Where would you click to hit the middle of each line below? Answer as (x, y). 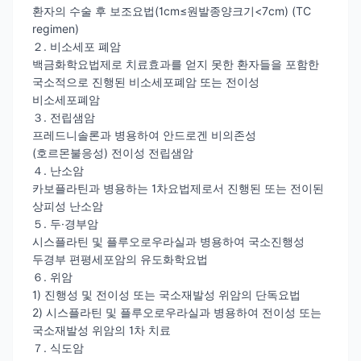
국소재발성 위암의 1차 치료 (102, 330)
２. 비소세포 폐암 (77, 46)
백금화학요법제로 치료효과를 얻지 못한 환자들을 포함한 (176, 64)
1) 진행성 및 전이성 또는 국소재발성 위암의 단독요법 (166, 294)
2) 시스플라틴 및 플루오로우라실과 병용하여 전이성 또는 (177, 312)
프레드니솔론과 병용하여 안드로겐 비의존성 (144, 135)
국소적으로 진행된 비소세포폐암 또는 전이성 (146, 81)
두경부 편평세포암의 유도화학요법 (120, 259)
